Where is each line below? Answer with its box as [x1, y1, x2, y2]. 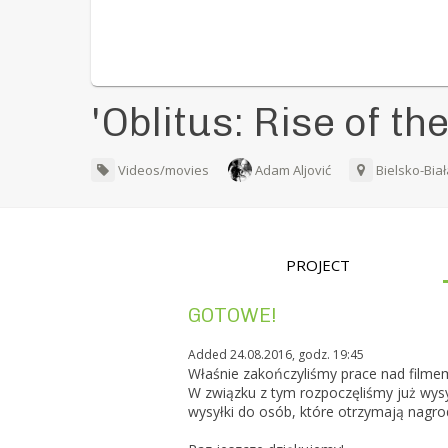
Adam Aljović [252, 161, 335, 180]
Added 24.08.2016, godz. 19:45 [188, 346, 365, 364]
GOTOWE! [188, 303, 278, 328]
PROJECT [286, 255, 351, 276]
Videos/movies [115, 161, 210, 180]
